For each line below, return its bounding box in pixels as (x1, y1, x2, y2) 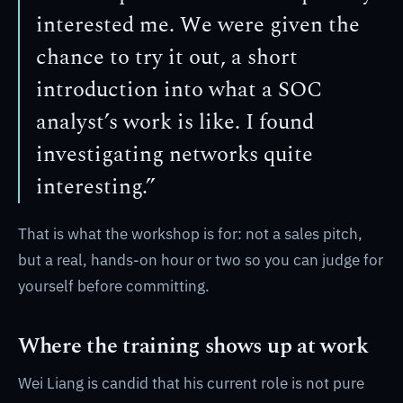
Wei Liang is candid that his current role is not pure (18, 373, 364, 393)
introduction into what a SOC (36, 74, 322, 106)
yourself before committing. (18, 276, 210, 296)
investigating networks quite (36, 139, 313, 171)
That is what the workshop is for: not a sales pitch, (18, 224, 363, 244)
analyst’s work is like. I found (36, 106, 314, 139)
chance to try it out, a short (36, 41, 298, 74)
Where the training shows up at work (18, 330, 369, 363)
